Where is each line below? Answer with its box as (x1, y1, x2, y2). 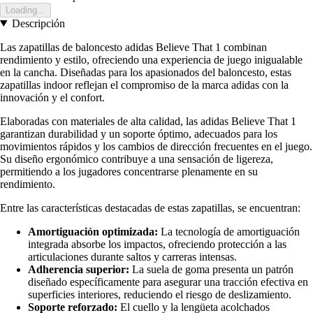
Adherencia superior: (28, 263, 129, 275)
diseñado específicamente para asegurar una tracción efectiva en (28, 275, 308, 288)
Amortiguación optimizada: (28, 225, 158, 238)
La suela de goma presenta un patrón (129, 263, 293, 275)
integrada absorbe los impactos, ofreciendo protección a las (28, 238, 286, 250)
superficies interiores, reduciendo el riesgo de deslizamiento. (28, 288, 291, 300)
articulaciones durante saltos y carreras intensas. (28, 250, 237, 263)
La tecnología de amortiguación (158, 225, 300, 238)
